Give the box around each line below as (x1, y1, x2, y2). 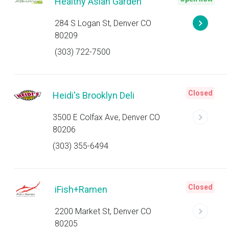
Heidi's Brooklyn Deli (53, 90, 135, 101)
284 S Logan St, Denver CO (54, 18, 151, 28)
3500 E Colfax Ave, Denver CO (53, 112, 161, 122)
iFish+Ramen (54, 184, 107, 195)
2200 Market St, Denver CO (54, 207, 151, 216)
